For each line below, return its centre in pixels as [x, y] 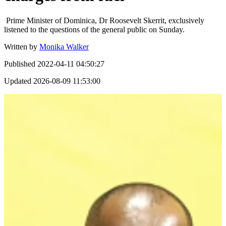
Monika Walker [64, 46]
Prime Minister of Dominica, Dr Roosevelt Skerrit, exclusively [104, 20]
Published [20, 64]
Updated [18, 81]
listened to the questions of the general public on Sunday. [94, 29]
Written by [21, 46]
